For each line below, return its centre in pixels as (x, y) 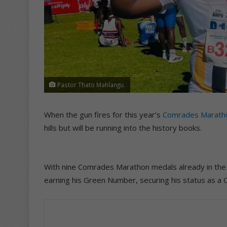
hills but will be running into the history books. (123, 127)
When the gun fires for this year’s (103, 114)
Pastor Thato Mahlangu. (90, 84)
